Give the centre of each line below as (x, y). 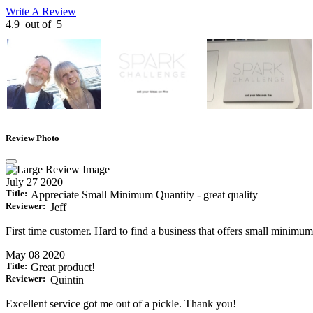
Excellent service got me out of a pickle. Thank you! (121, 304)
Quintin (67, 280)
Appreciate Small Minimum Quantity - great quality (144, 195)
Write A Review (41, 12)
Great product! (63, 268)
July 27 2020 (34, 182)
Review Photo (32, 138)
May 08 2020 (35, 255)
